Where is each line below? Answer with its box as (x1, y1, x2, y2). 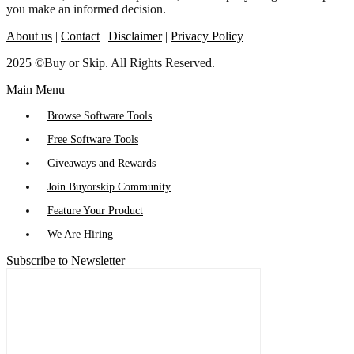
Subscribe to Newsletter (6, 254, 125, 267)
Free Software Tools (47, 134, 138, 145)
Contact (61, 29, 100, 43)
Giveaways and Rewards (47, 157, 156, 169)
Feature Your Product (47, 205, 143, 217)
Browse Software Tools (47, 110, 152, 122)
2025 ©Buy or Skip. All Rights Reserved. (6, 56, 215, 70)
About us (6, 29, 52, 43)
